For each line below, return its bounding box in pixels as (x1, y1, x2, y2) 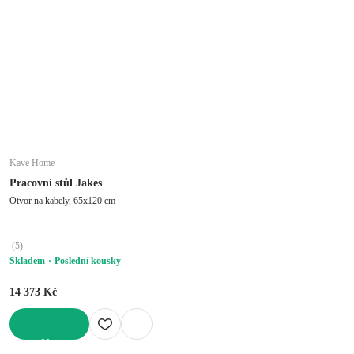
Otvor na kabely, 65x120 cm (9, 194, 115, 206)
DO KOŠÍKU (9, 339, 64, 351)
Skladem (9, 254, 45, 266)
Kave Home (9, 156, 55, 168)
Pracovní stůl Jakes (9, 176, 102, 189)
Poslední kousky (55, 254, 121, 266)
